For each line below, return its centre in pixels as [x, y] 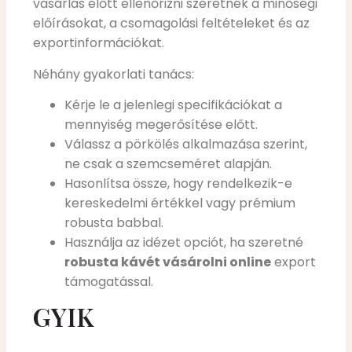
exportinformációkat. [99, 43]
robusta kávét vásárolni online [168, 262]
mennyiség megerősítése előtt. [161, 125]
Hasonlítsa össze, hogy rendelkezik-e [178, 184]
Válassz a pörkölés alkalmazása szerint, [186, 145]
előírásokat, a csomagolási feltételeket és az [171, 24]
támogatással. [109, 282]
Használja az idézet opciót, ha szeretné [184, 243]
